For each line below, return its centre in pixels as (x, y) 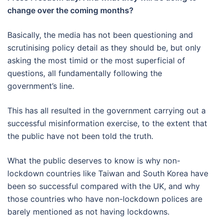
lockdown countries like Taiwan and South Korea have (108, 173)
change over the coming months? (70, 10)
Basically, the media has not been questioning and (100, 35)
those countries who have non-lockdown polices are (105, 199)
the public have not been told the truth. (80, 136)
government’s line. (41, 86)
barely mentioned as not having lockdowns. (88, 211)
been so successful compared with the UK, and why (104, 186)
